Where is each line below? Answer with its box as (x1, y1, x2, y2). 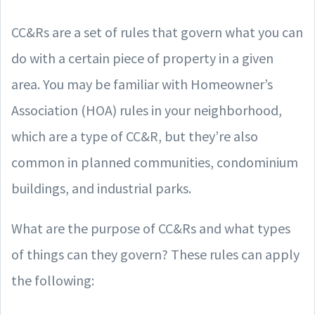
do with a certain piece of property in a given (11, 49, 274, 67)
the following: (11, 271, 94, 289)
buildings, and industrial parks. (11, 179, 191, 197)
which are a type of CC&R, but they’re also (11, 127, 258, 145)
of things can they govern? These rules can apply (11, 245, 300, 263)
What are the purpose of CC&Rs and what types (11, 219, 290, 237)
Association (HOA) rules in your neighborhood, (11, 101, 282, 119)
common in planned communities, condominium (11, 153, 298, 171)
